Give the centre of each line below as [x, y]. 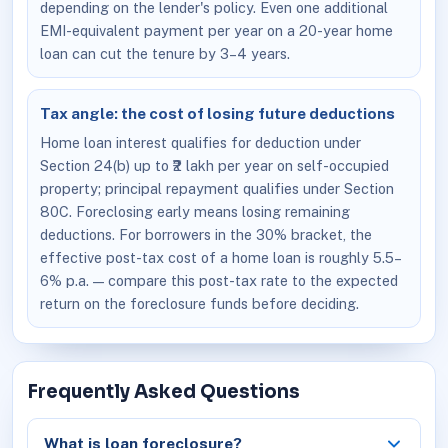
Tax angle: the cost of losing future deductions [217, 113]
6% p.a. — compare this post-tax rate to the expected [218, 281]
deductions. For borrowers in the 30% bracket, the [205, 235]
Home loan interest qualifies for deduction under [200, 143]
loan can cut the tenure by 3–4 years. [164, 53]
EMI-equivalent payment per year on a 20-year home [216, 30]
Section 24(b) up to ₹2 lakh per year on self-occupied [214, 166]
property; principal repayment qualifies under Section [216, 189]
